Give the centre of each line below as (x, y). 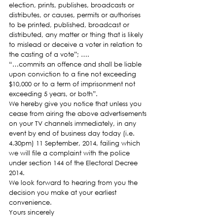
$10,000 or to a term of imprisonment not (73, 84)
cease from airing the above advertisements (79, 114)
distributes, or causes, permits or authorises (76, 15)
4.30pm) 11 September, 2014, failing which (75, 143)
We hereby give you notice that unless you (76, 104)
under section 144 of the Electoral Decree (74, 163)
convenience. (30, 203)
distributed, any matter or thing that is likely (77, 35)
